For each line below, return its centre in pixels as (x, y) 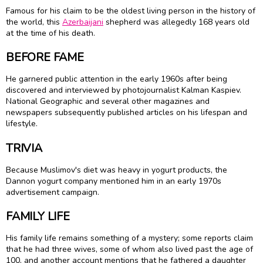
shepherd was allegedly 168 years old (176, 22)
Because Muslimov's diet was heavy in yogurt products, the (117, 170)
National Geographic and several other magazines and (108, 102)
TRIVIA (24, 148)
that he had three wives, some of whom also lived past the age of (129, 249)
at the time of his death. (50, 33)
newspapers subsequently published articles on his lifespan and (127, 113)
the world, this (34, 22)
